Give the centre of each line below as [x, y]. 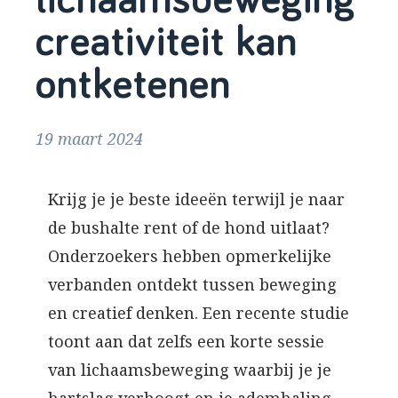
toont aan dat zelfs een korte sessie [186, 342]
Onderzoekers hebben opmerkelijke [190, 256]
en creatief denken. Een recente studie [199, 313]
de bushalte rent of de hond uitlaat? [189, 228]
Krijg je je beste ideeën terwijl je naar [196, 199]
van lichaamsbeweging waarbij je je [190, 370]
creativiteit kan [167, 43]
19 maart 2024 [105, 139]
